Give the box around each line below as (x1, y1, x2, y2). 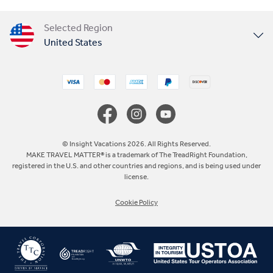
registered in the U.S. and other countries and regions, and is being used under (12, 161, 261, 171)
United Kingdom (44, 60, 114, 73)
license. (124, 172, 149, 182)
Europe (44, 130, 75, 142)
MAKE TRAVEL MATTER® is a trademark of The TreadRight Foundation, (26, 151, 247, 160)
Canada (44, 95, 76, 107)
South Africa (44, 234, 96, 246)
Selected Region (44, 21, 113, 34)
